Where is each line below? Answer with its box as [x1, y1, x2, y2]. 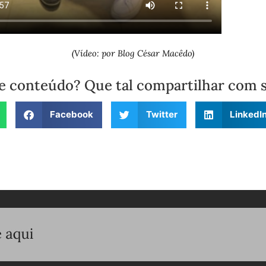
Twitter [145, 109, 178, 121]
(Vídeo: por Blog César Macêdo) [72, 47, 194, 59]
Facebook [50, 109, 93, 121]
